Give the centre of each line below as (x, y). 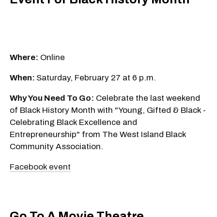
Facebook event (40, 167)
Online (52, 57)
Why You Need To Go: (52, 98)
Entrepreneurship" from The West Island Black (98, 134)
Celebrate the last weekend (147, 98)
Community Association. (56, 146)
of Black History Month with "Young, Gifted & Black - (108, 110)
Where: (24, 57)
